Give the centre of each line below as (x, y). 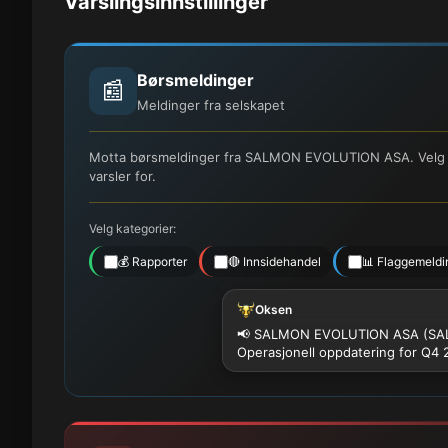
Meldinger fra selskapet (211, 104)
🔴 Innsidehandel (274, 261)
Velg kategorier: (132, 228)
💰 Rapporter (152, 261)
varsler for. (122, 176)
